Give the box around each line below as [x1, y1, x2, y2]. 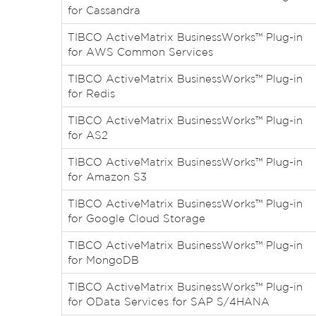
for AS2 [68, 129, 108, 141]
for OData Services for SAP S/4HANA [68, 296, 269, 308]
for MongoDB [68, 254, 139, 266]
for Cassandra [68, 4, 140, 16]
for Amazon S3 [68, 171, 147, 183]
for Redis [68, 87, 115, 99]
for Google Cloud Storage [68, 212, 205, 224]
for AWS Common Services [68, 46, 213, 58]
